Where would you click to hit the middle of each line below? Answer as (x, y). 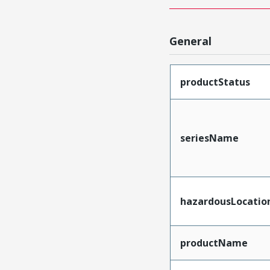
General (191, 41)
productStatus (215, 82)
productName (214, 243)
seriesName (209, 138)
